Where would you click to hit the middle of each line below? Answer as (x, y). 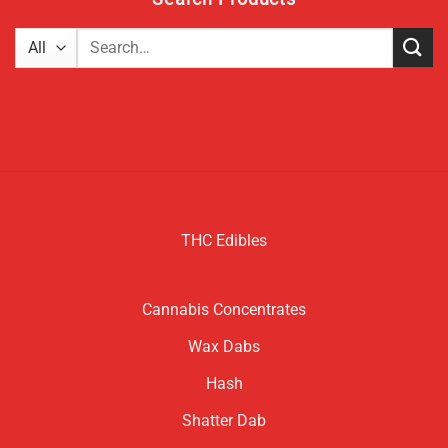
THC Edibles (224, 240)
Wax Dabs (224, 346)
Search (98, 38)
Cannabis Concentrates (224, 309)
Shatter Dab (224, 420)
